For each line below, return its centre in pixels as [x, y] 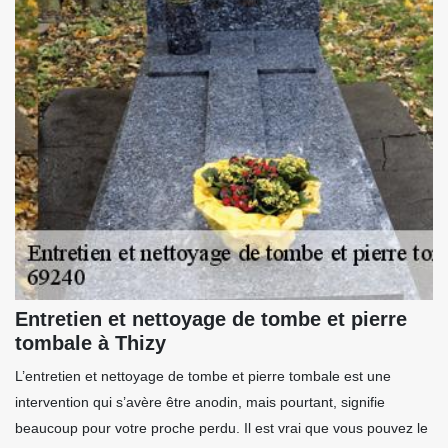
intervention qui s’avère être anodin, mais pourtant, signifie [200, 402]
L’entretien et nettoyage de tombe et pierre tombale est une [203, 376]
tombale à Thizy [90, 343]
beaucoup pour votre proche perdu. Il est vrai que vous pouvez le [221, 428]
